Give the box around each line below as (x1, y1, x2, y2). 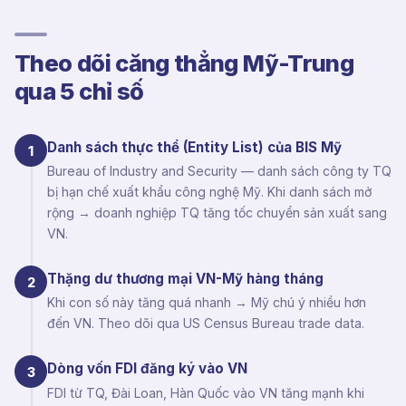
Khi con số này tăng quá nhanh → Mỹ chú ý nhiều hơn (47, 295, 366, 311)
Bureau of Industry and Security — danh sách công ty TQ (47, 163, 391, 179)
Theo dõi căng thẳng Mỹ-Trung (14, 49, 354, 77)
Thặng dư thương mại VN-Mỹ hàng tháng (47, 270, 324, 288)
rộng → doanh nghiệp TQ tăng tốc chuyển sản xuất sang (47, 205, 387, 221)
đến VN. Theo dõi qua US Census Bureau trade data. (47, 315, 364, 332)
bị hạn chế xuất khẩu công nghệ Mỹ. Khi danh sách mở (47, 184, 372, 200)
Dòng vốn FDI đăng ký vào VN (47, 360, 247, 378)
